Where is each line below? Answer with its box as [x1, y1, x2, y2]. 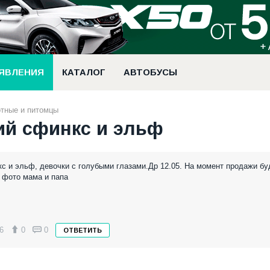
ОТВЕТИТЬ [63, 226, 102, 234]
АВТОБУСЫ [124, 67, 177, 77]
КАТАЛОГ [62, 67, 105, 77]
